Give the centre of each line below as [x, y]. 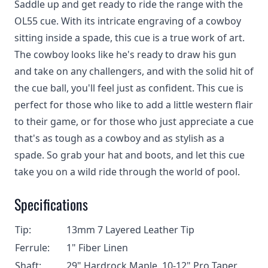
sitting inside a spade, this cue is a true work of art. [130, 38]
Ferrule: [32, 248]
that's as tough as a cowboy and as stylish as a [119, 138]
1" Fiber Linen [97, 248]
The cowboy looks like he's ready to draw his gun [125, 54]
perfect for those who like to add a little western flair [134, 105]
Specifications [51, 204]
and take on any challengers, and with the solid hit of [134, 71]
